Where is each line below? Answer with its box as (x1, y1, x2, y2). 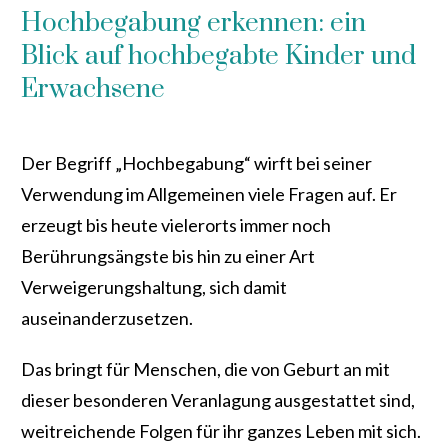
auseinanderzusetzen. (21, 307, 193, 330)
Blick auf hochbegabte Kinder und (21, 40, 416, 74)
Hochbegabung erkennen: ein (21, 7, 366, 41)
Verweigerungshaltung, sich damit (21, 276, 287, 299)
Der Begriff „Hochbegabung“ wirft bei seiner (21, 152, 372, 175)
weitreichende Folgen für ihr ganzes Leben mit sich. (21, 420, 421, 443)
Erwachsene (21, 73, 165, 107)
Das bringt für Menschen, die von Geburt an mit (21, 358, 390, 381)
